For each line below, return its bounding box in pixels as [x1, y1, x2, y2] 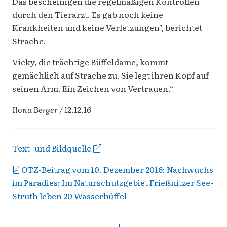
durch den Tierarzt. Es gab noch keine [12, 8, 163, 21]
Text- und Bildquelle [12, 142, 91, 155]
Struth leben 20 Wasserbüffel [12, 190, 127, 202]
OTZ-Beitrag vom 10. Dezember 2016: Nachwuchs [21, 163, 213, 176]
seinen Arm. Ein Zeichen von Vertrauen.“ [12, 82, 174, 95]
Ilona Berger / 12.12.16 [12, 103, 91, 116]
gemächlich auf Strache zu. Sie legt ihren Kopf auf [12, 69, 209, 82]
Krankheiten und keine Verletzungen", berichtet [12, 21, 202, 34]
